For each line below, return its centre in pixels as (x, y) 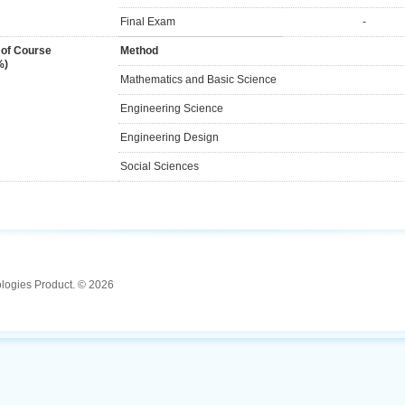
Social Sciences (160, 166)
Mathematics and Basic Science (198, 80)
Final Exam (148, 22)
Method (139, 51)
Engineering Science (172, 108)
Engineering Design (170, 137)
